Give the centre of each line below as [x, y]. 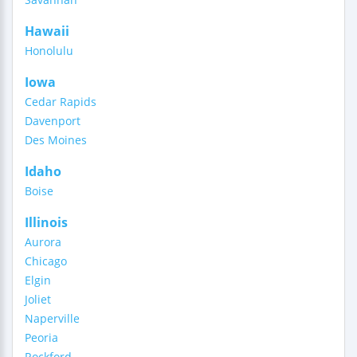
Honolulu [49, 51]
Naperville [52, 318]
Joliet [38, 299]
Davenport [53, 121]
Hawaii [47, 31]
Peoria [41, 337]
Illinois [46, 222]
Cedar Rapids [61, 102]
